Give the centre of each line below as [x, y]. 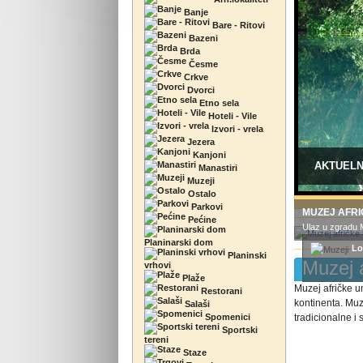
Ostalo [201, 194]
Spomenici [226, 317]
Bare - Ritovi [237, 25]
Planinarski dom [179, 242]
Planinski [246, 255]
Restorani [220, 291]
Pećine [201, 220]
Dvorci [200, 90]
